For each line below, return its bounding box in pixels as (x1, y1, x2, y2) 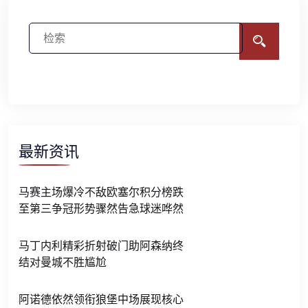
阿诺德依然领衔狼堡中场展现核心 (19, 292, 184, 307)
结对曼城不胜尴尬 (19, 255, 107, 269)
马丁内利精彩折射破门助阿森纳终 (19, 239, 184, 253)
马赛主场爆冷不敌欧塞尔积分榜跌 (19, 185, 184, 199)
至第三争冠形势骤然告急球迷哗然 (19, 201, 184, 216)
